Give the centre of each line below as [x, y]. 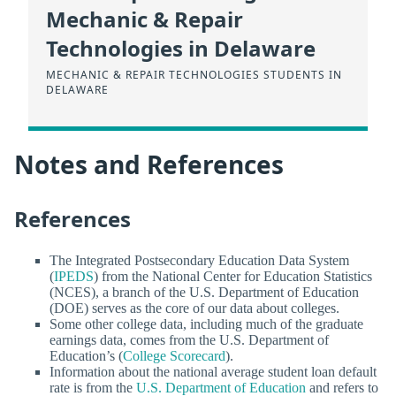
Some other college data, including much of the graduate [206, 324]
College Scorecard [174, 356]
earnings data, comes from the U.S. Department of [189, 340]
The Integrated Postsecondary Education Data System [199, 261]
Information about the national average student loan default [213, 372]
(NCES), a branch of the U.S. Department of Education [204, 293]
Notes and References [149, 165]
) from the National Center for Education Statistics [233, 277]
